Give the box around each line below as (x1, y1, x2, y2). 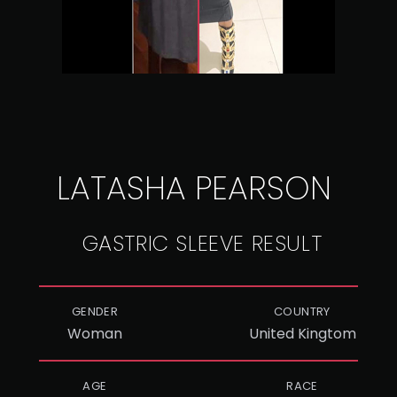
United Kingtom (248, 323, 356, 344)
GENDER (71, 303, 119, 320)
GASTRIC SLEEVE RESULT (82, 229, 323, 258)
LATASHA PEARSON (57, 166, 331, 211)
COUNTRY (274, 303, 331, 320)
